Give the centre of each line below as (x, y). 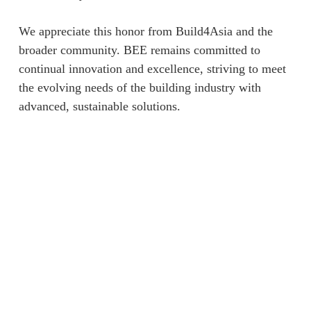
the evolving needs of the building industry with (140, 87)
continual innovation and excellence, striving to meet (152, 69)
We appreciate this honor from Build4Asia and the (145, 31)
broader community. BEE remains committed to (139, 50)
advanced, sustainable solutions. (99, 106)
